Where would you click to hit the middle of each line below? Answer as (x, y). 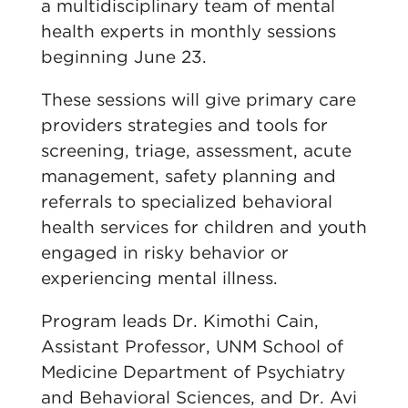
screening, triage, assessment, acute (196, 151)
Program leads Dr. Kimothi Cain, (179, 321)
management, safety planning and (188, 176)
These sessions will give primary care (198, 100)
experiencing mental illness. (159, 278)
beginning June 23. (123, 57)
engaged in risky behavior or (164, 253)
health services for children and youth (204, 227)
